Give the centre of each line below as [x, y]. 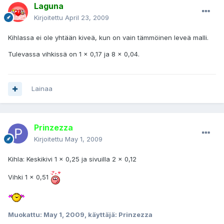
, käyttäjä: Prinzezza [118, 214]
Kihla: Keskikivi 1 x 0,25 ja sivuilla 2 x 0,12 [72, 159]
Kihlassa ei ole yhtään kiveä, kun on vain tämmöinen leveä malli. [108, 38]
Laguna [49, 6]
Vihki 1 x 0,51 [29, 177]
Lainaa [42, 89]
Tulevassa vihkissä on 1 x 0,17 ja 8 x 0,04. [74, 54]
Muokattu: [26, 214]
